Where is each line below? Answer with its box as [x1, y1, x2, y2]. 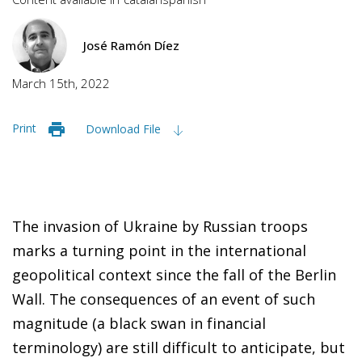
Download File [86, 120, 164, 137]
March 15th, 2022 [12, 74, 110, 91]
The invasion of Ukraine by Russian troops [12, 216, 308, 236]
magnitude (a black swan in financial [12, 313, 266, 333]
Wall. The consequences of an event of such [12, 288, 315, 309]
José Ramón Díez [83, 36, 179, 53]
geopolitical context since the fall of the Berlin [12, 264, 336, 284]
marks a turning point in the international [12, 240, 306, 260]
